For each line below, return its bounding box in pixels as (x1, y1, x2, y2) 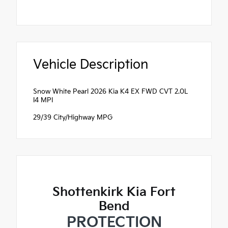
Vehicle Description (33, 56, 148, 73)
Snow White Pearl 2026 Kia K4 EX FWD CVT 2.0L (33, 87, 188, 96)
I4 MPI (33, 96, 53, 104)
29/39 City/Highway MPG (33, 113, 112, 122)
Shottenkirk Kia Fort (52, 184, 176, 199)
